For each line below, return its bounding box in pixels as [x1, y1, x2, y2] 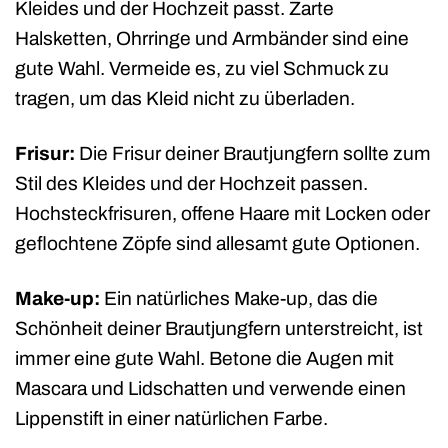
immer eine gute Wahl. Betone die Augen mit [15, 348, 394, 370]
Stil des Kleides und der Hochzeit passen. [15, 173, 368, 195]
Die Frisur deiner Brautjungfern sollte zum [75, 143, 431, 165]
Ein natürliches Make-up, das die [100, 288, 378, 310]
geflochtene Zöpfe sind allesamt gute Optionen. [15, 233, 420, 255]
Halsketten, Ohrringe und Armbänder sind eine [15, 28, 409, 50]
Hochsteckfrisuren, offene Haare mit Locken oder [15, 203, 430, 225]
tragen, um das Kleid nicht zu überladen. [15, 88, 355, 110]
